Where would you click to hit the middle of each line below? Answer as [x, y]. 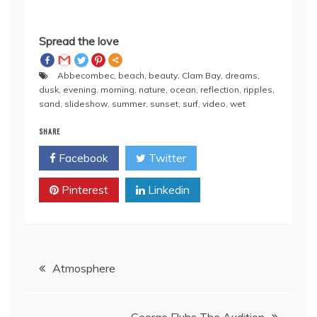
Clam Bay [201, 76]
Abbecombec [86, 76]
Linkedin [167, 190]
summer [129, 104]
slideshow [86, 104]
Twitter [166, 158]
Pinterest [83, 190]
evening [80, 90]
